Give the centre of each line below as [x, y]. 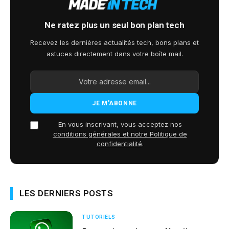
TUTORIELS [99, 216]
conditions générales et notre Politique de [120, 134]
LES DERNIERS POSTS [66, 193]
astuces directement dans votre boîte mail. [114, 53]
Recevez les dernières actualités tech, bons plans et [114, 42]
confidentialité [119, 143]
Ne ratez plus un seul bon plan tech [114, 25]
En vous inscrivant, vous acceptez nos [120, 124]
